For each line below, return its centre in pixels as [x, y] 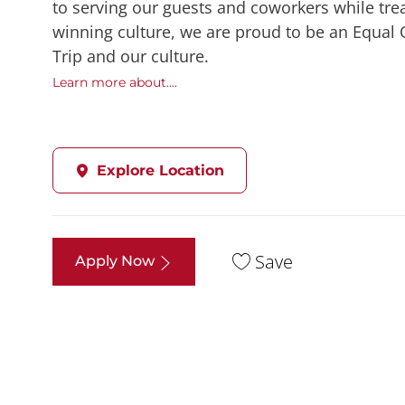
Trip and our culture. [131, 57]
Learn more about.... [115, 83]
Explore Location [160, 171]
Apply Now [117, 261]
